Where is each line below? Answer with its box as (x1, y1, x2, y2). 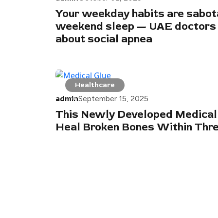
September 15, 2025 (78, 94, 148, 104)
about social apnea (55, 32, 152, 46)
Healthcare (75, 81, 115, 90)
